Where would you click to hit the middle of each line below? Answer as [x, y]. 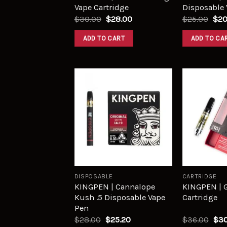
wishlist [150, 119]
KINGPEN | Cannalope [115, 187]
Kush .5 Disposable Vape [120, 198]
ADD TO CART [104, 38]
